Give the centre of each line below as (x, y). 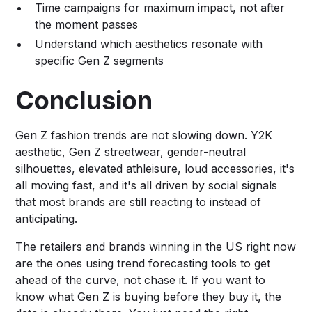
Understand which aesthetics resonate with (149, 44)
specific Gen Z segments (100, 60)
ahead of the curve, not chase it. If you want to (141, 280)
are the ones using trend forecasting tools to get (143, 263)
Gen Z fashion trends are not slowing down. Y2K (144, 135)
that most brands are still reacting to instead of (139, 202)
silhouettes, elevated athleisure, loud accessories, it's (155, 168)
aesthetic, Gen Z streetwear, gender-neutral (131, 151)
